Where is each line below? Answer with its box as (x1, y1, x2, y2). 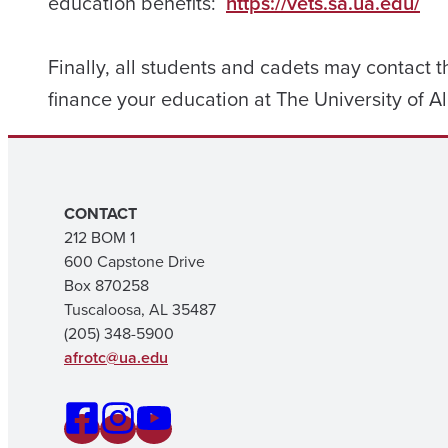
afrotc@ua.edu (64, 346, 168, 369)
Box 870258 (64, 274, 149, 297)
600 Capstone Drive (64, 250, 205, 273)
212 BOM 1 (64, 226, 135, 249)
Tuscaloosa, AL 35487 (64, 298, 216, 321)
